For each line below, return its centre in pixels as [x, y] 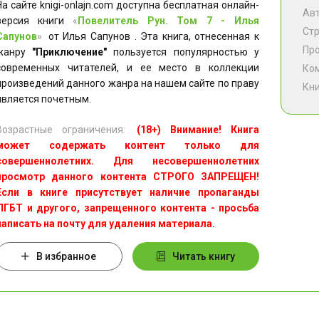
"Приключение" [69, 52]
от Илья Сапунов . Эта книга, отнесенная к [152, 36]
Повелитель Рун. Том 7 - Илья [168, 21]
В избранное [67, 256]
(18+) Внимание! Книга [198, 130]
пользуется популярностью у [183, 52]
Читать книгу [204, 256]
